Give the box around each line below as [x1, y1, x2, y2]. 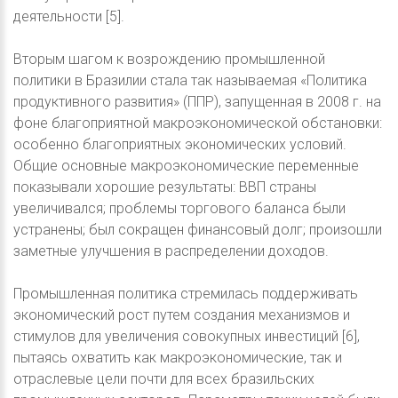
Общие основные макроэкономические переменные [13, 157, 359, 175]
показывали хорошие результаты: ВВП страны [13, 179, 316, 196]
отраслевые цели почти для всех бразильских [13, 370, 314, 388]
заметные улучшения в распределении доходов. [13, 243, 329, 260]
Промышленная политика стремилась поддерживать [13, 285, 358, 303]
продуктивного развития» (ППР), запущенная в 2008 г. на [13, 93, 381, 111]
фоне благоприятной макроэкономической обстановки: [13, 115, 382, 132]
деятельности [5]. [13, 8, 124, 26]
